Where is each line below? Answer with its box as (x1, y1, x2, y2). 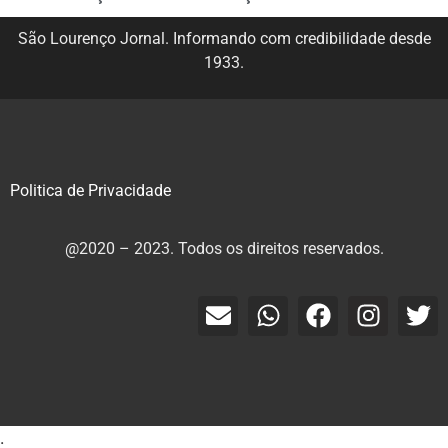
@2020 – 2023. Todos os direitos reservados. (64, 239, 384, 259)
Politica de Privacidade (10, 180, 171, 200)
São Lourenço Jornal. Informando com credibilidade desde (17, 28, 431, 48)
